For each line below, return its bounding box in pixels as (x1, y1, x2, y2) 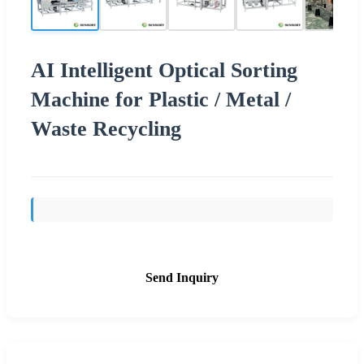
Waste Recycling (31, 116, 181, 141)
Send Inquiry (145, 270, 219, 284)
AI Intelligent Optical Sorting (31, 58, 297, 82)
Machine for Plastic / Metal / (31, 87, 291, 111)
